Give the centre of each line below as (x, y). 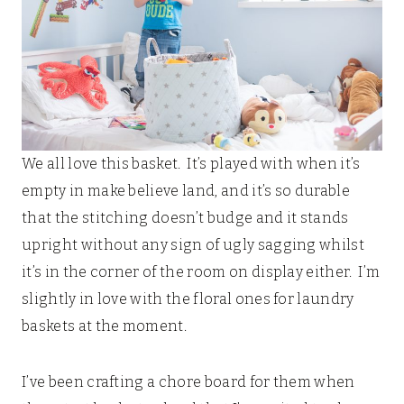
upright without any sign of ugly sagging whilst (193, 244)
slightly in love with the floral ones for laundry (188, 298)
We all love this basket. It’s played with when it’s (191, 163)
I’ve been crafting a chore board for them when (188, 381)
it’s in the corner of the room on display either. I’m (201, 271)
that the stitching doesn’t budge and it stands (185, 217)
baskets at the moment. (105, 326)
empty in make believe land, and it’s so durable (186, 190)
